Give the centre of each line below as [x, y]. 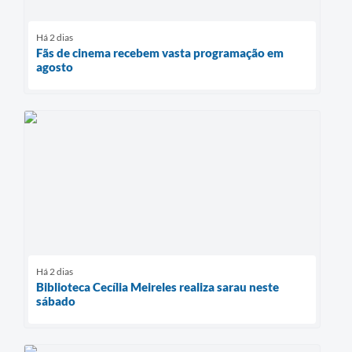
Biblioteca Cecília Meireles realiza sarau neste [158, 287]
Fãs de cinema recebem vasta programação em [160, 52]
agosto [55, 66]
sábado [56, 301]
